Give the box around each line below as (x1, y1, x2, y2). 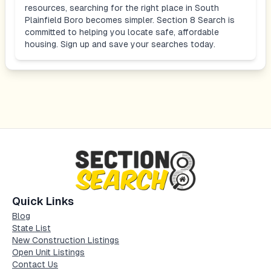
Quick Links (12, 195, 74, 208)
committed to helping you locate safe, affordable (25, 27, 219, 37)
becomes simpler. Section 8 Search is (83, 15, 235, 25)
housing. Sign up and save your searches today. (25, 39, 215, 49)
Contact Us (12, 260, 58, 270)
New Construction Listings (12, 235, 119, 246)
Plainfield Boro (25, 15, 83, 25)
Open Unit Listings (12, 247, 85, 258)
